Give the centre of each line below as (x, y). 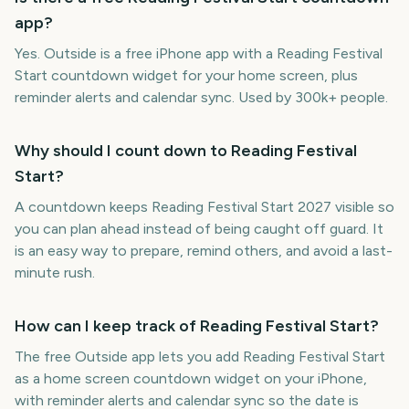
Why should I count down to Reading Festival (186, 151)
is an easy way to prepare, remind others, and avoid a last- (204, 251)
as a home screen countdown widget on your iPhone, (191, 378)
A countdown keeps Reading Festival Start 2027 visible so (204, 207)
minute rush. (55, 273)
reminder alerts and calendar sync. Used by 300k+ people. (201, 97)
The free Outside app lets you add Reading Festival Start (200, 357)
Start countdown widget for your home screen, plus (186, 75)
